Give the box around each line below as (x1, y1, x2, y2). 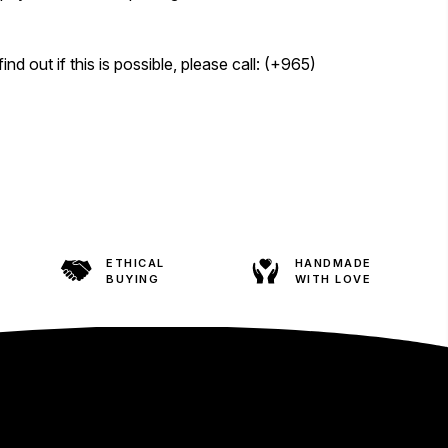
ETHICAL (106, 255, 165, 270)
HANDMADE (294, 255, 372, 270)
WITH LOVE (294, 271, 372, 286)
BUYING (106, 271, 160, 286)
